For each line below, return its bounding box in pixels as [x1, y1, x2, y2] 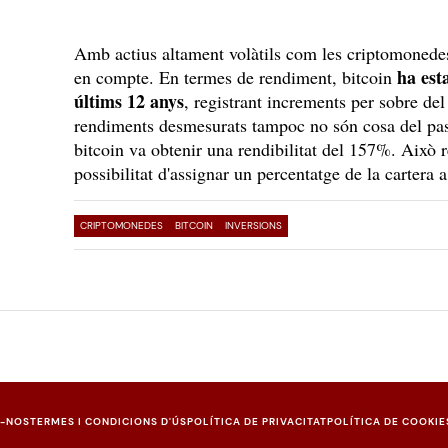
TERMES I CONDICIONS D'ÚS [30, 415, 187, 428]
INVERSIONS [225, 219, 282, 232]
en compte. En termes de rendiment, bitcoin [74, 65, 397, 89]
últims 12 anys [74, 88, 184, 114]
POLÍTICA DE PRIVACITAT [187, 415, 327, 428]
